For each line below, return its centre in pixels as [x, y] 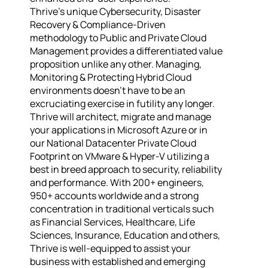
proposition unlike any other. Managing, [116, 64]
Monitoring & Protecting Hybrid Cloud [111, 77]
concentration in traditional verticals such [122, 209]
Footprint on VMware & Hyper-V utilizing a [120, 156]
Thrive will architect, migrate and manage [121, 117]
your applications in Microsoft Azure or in [119, 130]
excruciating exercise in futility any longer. [122, 103]
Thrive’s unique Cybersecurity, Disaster [115, 11]
